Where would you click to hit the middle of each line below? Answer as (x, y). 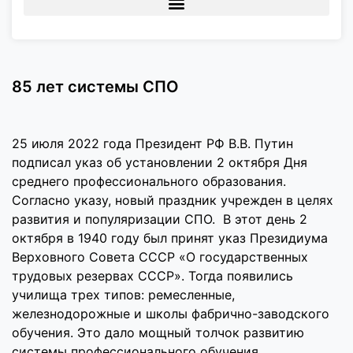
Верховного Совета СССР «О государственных (160, 257)
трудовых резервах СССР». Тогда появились (152, 276)
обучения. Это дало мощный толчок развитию (158, 333)
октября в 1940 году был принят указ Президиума (170, 238)
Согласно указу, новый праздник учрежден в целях (173, 200)
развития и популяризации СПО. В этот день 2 (160, 219)
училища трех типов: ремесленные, (123, 295)
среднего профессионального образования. (149, 181)
